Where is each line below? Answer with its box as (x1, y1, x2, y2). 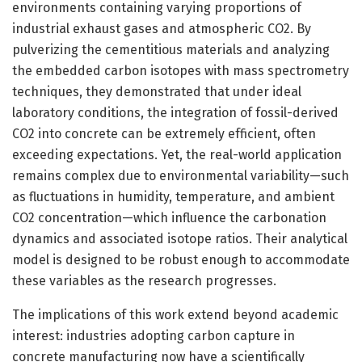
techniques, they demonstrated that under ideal (12, 83, 301, 99)
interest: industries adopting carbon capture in (12, 327, 295, 343)
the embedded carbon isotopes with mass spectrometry (12, 62, 349, 78)
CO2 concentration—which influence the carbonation (12, 209, 326, 225)
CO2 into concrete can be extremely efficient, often (12, 125, 316, 141)
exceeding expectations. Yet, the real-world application (12, 146, 342, 162)
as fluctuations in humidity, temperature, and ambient (12, 188, 335, 204)
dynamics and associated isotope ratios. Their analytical (12, 230, 347, 246)
